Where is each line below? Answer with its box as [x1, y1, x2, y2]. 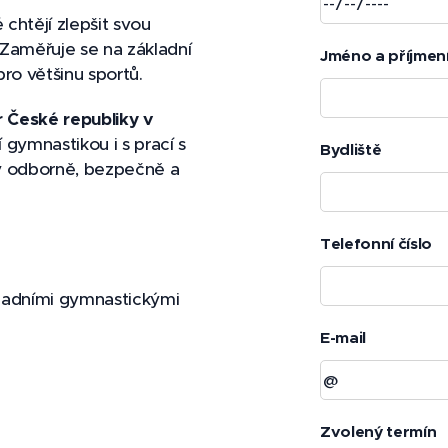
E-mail [320, 328, 366, 348]
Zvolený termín [320, 422, 437, 442]
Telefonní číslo [320, 234, 432, 254]
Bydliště [320, 140, 382, 160]
